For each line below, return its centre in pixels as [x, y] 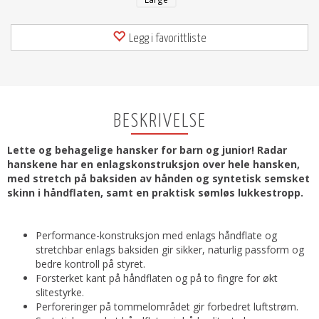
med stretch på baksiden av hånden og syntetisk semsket [158, 178]
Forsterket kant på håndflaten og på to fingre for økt [157, 278]
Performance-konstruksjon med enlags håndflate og [156, 235]
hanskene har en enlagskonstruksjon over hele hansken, [153, 164]
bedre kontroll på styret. [90, 264]
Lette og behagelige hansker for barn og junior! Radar [147, 150]
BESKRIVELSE [159, 121]
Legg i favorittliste [168, 39]
